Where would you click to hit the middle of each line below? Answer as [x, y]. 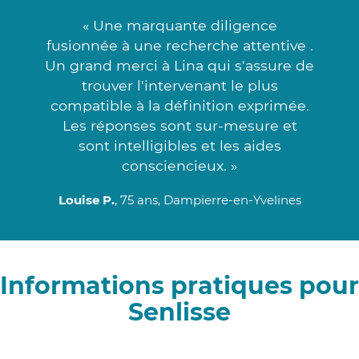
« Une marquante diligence [179, 25]
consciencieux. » [179, 165]
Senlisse [179, 312]
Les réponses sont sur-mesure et [179, 125]
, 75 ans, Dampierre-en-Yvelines [208, 200]
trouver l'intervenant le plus [179, 85]
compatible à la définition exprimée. [179, 105]
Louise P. [86, 200]
